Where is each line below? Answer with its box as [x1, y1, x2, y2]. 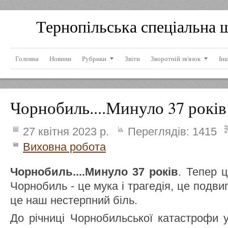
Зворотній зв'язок [151, 54, 201, 63]
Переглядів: [125, 125, 189, 138]
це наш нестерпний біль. [10, 194, 137, 207]
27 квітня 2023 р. [20, 125, 109, 138]
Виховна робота [23, 140, 106, 153]
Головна [15, 54, 39, 63]
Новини [49, 54, 71, 63]
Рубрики [82, 54, 106, 63]
